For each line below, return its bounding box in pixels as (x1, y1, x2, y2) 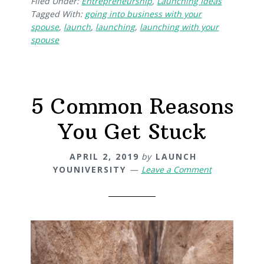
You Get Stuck (58, 118, 206, 145)
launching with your (140, 21, 219, 32)
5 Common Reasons (31, 93, 233, 120)
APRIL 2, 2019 (70, 150, 139, 162)
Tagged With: (31, 8, 85, 19)
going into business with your (85, 8, 202, 19)
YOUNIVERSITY (52, 163, 126, 175)
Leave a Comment (141, 163, 212, 175)
